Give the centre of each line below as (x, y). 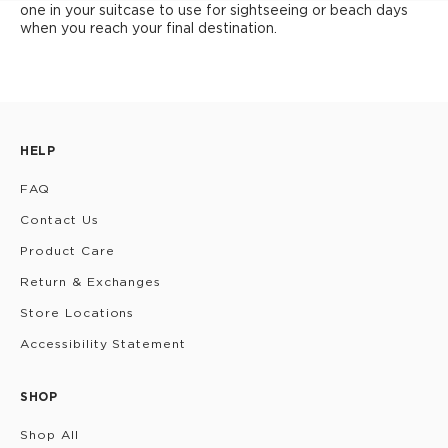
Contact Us (59, 219)
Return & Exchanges (91, 281)
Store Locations (77, 312)
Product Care (67, 250)
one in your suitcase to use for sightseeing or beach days (214, 9)
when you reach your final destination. (148, 27)
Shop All (49, 434)
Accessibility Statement (103, 343)
